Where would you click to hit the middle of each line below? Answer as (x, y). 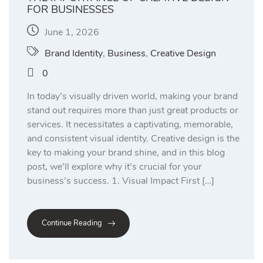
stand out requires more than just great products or (133, 110)
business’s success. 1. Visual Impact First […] (121, 181)
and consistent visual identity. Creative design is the (133, 138)
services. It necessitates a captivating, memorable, (130, 124)
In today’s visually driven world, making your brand (132, 96)
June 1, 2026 (72, 32)
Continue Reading (72, 223)
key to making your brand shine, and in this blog (126, 152)
